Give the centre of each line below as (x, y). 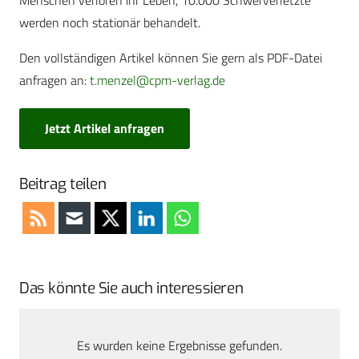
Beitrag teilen (63, 184)
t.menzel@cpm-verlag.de (157, 81)
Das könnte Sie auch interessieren (131, 288)
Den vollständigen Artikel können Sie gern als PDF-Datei (171, 58)
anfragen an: (54, 81)
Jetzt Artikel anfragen (105, 128)
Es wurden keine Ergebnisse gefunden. (179, 345)
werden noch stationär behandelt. (110, 23)
